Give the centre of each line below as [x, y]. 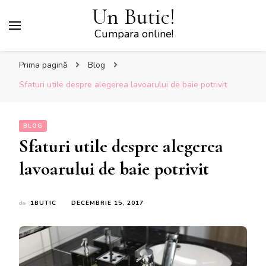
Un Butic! [134, 17]
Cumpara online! [134, 34]
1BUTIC [43, 203]
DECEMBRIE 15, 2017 [107, 203]
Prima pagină [43, 65]
